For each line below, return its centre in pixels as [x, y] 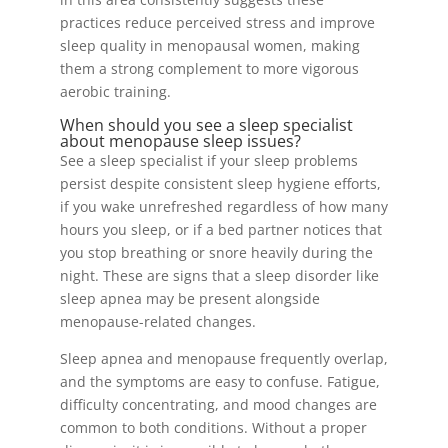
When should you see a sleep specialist [206, 125]
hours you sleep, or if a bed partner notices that [220, 229]
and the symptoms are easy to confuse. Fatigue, [219, 381]
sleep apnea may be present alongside [189, 298]
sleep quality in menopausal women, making [209, 45]
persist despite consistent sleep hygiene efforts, [220, 183]
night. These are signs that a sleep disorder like [219, 275]
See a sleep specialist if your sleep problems [208, 160]
